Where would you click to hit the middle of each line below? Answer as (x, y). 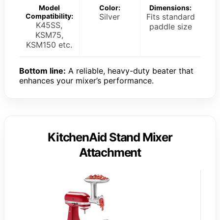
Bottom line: (42, 70)
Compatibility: (49, 16)
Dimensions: (171, 7)
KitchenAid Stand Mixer (110, 137)
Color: (110, 7)
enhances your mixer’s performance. (86, 80)
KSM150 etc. (49, 44)
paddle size (170, 26)
